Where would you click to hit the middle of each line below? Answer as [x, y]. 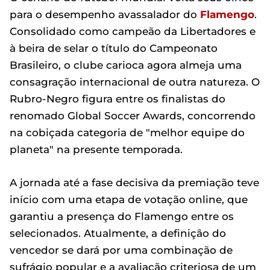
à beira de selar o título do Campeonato [114, 48]
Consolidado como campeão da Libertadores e [133, 31]
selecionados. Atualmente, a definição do [118, 233]
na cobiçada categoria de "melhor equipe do [127, 133]
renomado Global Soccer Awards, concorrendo [133, 116]
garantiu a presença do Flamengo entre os [122, 216]
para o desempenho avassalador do [105, 14]
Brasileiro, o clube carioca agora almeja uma [126, 65]
